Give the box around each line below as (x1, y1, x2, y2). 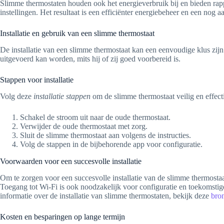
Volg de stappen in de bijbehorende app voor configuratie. (20, 139, 202, 148)
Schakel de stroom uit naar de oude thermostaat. (20, 112, 170, 121)
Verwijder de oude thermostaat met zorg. (20, 121, 147, 130)
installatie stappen (33, 91, 90, 100)
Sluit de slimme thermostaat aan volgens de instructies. (20, 130, 191, 139)
